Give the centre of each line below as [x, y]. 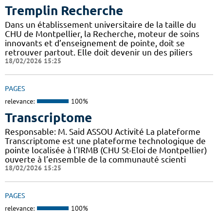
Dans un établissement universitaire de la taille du [100, 25]
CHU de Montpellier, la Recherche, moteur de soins [102, 34]
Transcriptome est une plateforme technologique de [105, 141]
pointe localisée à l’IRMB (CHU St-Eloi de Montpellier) [106, 150]
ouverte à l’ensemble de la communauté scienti [95, 159]
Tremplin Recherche [64, 11]
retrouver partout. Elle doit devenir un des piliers [99, 53]
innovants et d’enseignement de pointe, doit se [95, 43]
